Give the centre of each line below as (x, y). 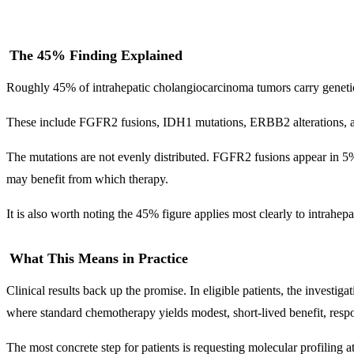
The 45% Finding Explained (96, 55)
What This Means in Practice (99, 258)
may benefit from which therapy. (87, 179)
